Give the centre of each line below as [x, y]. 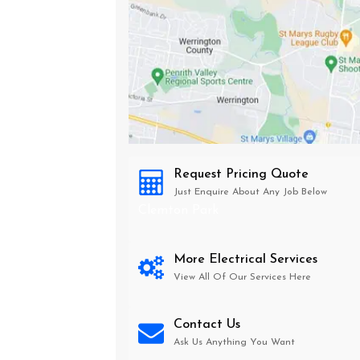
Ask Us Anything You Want [234, 342]
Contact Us [207, 325]
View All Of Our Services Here [242, 277]
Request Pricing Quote [241, 174]
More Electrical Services [245, 260]
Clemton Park [178, 211]
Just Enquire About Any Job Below [250, 192]
